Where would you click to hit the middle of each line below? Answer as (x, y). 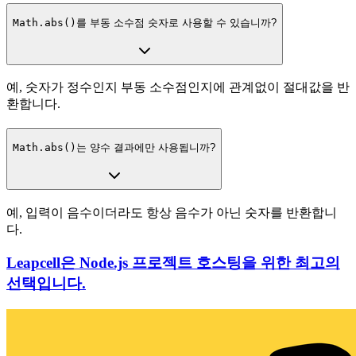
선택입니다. (46, 284)
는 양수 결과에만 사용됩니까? (146, 148)
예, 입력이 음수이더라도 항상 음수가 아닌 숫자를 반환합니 (172, 212)
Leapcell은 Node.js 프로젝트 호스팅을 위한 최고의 (173, 263)
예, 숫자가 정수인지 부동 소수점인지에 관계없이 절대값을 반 (178, 87)
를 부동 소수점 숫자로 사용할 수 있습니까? (176, 23)
